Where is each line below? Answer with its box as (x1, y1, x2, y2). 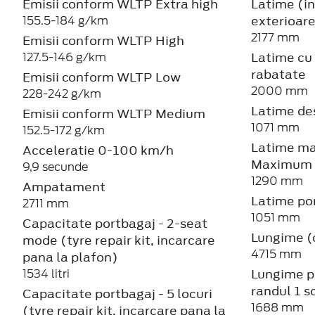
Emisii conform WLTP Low (22, 68, 181, 86)
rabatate (250, 65, 306, 83)
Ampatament (22, 178, 105, 195)
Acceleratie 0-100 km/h (22, 141, 174, 159)
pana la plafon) (22, 248, 118, 266)
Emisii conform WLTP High (22, 32, 184, 49)
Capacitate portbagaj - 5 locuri (22, 285, 212, 302)
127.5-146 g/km (22, 50, 106, 64)
